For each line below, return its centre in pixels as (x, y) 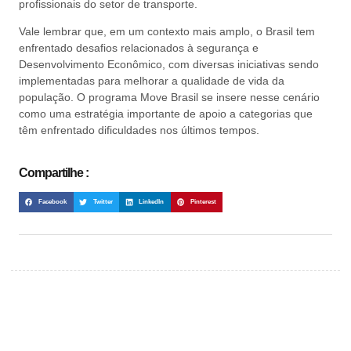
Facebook (53, 202)
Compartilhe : (54, 173)
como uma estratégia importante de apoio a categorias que (166, 113)
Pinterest (203, 202)
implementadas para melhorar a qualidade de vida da (152, 80)
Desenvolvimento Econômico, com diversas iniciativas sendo (169, 64)
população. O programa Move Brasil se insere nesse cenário (169, 97)
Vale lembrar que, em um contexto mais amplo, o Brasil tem (167, 31)
